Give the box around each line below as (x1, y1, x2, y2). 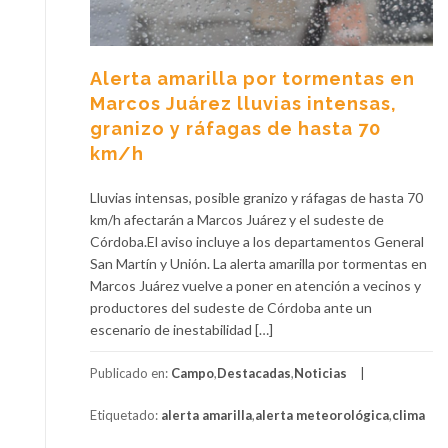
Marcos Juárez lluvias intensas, (90, 92, 397, 114)
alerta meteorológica (255, 406, 389, 423)
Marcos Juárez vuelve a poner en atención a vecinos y (90, 276, 421, 294)
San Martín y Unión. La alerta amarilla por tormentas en (90, 254, 427, 272)
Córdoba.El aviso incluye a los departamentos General (90, 232, 424, 250)
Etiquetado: (90, 406, 161, 423)
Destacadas (217, 364, 291, 381)
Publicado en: (90, 364, 171, 381)
